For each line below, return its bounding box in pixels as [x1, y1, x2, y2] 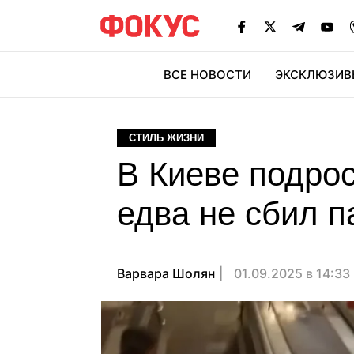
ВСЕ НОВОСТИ [164, 67, 251, 82]
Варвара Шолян [117, 265, 215, 281]
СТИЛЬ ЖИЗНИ [129, 132, 204, 144]
